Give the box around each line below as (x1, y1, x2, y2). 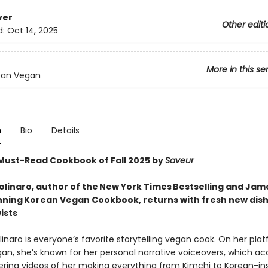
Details (51, 124, 80, 136)
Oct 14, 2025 (7, 25, 58, 37)
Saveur (165, 154, 194, 166)
